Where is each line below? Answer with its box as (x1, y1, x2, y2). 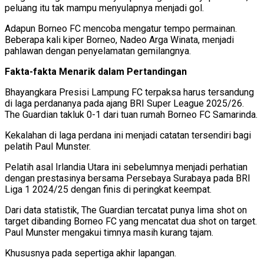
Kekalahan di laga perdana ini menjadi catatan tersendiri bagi (5, 130, 251, 141)
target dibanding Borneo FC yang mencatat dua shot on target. (5, 216, 257, 227)
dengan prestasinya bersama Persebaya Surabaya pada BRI (5, 173, 250, 184)
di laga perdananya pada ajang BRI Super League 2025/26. (5, 98, 244, 110)
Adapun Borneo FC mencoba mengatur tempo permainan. (5, 23, 237, 35)
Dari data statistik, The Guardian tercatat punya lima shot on (5, 204, 247, 216)
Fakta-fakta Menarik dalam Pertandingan (5, 66, 187, 78)
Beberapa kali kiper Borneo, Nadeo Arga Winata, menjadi (5, 34, 234, 46)
